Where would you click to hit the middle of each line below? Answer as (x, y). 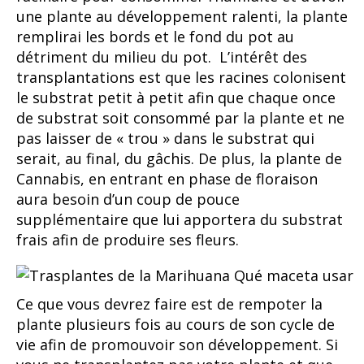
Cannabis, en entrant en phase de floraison (167, 178)
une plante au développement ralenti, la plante (182, 16)
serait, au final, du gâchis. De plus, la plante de (179, 158)
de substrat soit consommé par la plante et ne (180, 117)
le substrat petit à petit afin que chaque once (176, 97)
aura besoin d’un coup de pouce (128, 199)
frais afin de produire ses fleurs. (128, 239)
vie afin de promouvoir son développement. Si (177, 344)
